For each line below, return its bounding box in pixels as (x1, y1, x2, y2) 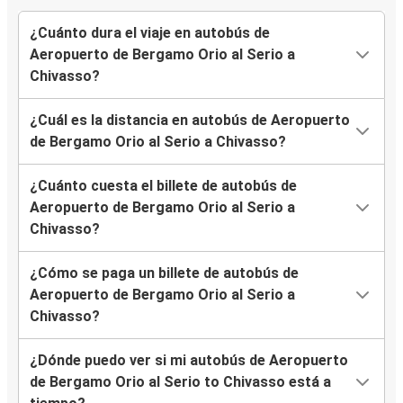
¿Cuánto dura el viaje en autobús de (30, 24, 270, 42)
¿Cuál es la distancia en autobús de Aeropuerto (30, 112, 350, 130)
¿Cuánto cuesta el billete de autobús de (30, 177, 297, 195)
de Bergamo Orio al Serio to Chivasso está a (30, 373, 331, 391)
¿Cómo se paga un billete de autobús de (30, 264, 299, 282)
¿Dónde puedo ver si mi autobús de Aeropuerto (30, 352, 348, 370)
